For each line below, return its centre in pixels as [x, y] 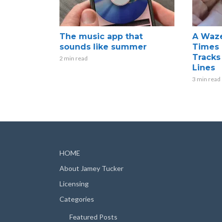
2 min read [74, 58]
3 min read [206, 79]
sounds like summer [103, 47]
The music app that [101, 36]
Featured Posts [93, 217]
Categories [77, 199]
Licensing [74, 183]
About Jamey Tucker [91, 168]
